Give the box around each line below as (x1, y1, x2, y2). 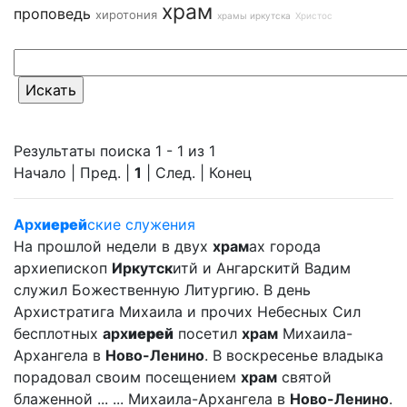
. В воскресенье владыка (204, 346, 383, 364)
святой (277, 368, 332, 386)
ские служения (87, 215, 195, 233)
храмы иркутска (217, 10, 291, 21)
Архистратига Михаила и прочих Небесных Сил (14, 303, 361, 321)
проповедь (14, 5, 91, 23)
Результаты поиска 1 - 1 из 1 (14, 142, 215, 160)
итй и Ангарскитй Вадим (173, 259, 351, 277)
